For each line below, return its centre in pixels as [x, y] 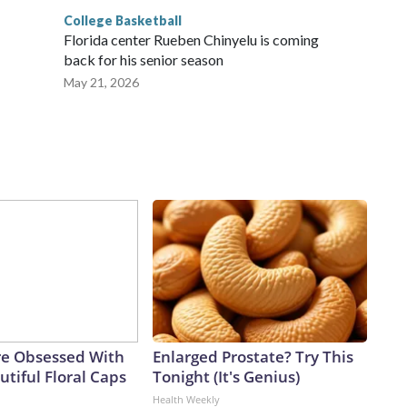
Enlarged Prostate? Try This [253, 357]
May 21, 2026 [101, 83]
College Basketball [123, 21]
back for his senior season [144, 60]
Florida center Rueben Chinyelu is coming [191, 40]
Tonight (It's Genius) [226, 377]
